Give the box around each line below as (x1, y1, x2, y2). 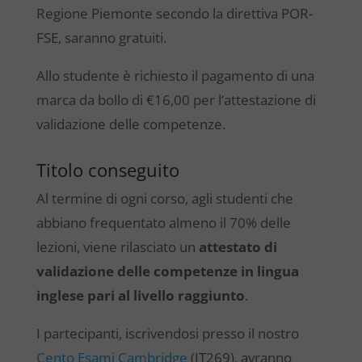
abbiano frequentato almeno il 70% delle (36, 213, 291, 232)
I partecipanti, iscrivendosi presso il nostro (36, 324, 299, 343)
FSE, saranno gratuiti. (36, 28, 166, 47)
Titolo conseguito (36, 158, 179, 182)
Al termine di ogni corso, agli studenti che (36, 189, 293, 208)
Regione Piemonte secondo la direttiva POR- (36, 4, 313, 23)
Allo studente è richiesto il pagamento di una (36, 66, 314, 85)
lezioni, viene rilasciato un (36, 238, 199, 256)
